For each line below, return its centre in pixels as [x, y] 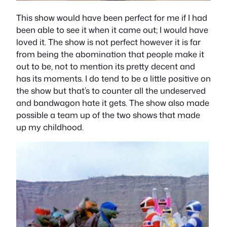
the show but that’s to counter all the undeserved [111, 91]
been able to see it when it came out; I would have [112, 30]
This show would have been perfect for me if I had [112, 18]
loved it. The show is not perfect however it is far [108, 42]
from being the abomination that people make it [110, 54]
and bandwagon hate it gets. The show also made [113, 103]
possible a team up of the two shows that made [108, 115]
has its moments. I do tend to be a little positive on [113, 79]
